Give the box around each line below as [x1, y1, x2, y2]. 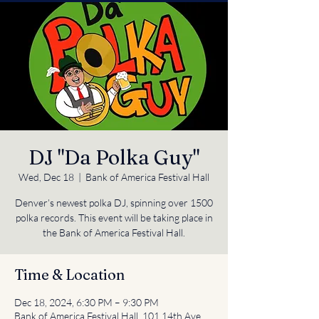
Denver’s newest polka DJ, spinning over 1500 [15, 197, 213, 209]
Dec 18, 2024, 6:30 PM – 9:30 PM [14, 296, 159, 308]
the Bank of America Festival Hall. [43, 226, 185, 239]
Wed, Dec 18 [19, 171, 74, 183]
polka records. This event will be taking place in [15, 211, 213, 224]
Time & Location [14, 266, 125, 283]
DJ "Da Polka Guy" [28, 145, 199, 169]
